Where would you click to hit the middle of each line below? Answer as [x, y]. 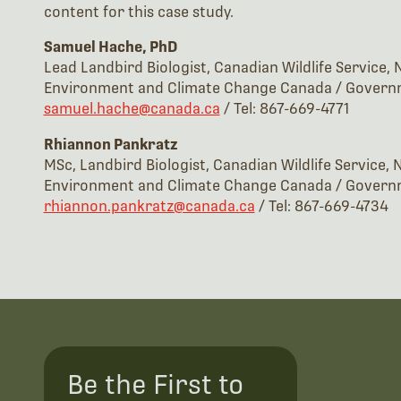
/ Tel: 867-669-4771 [284, 109]
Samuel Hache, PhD [110, 47]
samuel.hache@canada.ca [132, 109]
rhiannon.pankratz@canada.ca [149, 206]
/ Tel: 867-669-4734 [321, 206]
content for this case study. [138, 12]
